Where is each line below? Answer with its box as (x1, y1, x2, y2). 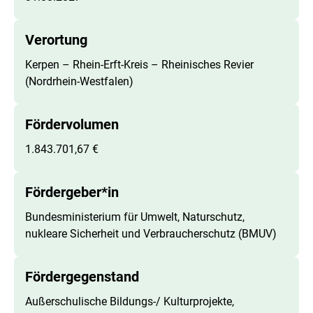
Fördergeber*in (25, 183, 119, 201)
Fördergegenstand (25, 268, 139, 285)
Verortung (25, 31, 87, 48)
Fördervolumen (25, 115, 119, 133)
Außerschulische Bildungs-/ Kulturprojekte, (25, 294, 234, 308)
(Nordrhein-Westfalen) (25, 74, 133, 88)
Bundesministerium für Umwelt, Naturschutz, (25, 210, 245, 224)
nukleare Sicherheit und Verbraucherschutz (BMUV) (25, 226, 277, 240)
